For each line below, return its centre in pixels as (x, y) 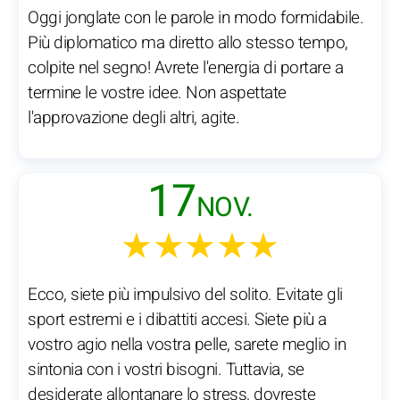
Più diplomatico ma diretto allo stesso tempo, (188, 43)
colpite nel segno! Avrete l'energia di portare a (185, 68)
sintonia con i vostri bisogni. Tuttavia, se (166, 370)
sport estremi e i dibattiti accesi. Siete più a (177, 320)
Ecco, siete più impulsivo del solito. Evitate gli (185, 295)
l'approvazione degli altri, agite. (133, 118)
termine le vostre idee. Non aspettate (157, 93)
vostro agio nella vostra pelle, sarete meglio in (187, 345)
